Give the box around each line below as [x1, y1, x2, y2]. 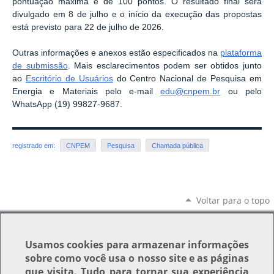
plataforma [220, 48, 262, 57]
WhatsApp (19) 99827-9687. [12, 99, 122, 109]
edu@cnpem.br [160, 86, 221, 96]
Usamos [25, 238, 67, 251]
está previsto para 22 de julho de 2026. [12, 23, 164, 32]
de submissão [12, 61, 68, 70]
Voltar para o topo [196, 194, 270, 206]
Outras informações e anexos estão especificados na [12, 48, 220, 57]
